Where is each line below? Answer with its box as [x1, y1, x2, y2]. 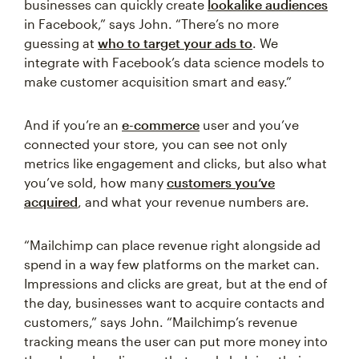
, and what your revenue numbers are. [78, 194, 309, 210]
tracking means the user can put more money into [24, 333, 328, 349]
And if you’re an [24, 117, 122, 133]
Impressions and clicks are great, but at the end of [24, 276, 328, 292]
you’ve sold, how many [24, 175, 167, 191]
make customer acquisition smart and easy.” [24, 74, 292, 90]
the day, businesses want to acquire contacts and [24, 295, 325, 311]
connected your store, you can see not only [24, 136, 287, 152]
